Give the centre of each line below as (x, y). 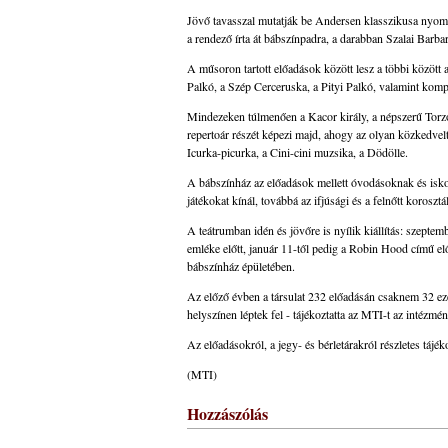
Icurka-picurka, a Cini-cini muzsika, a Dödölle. (297, 152)
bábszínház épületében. (241, 266)
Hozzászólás (227, 413)
